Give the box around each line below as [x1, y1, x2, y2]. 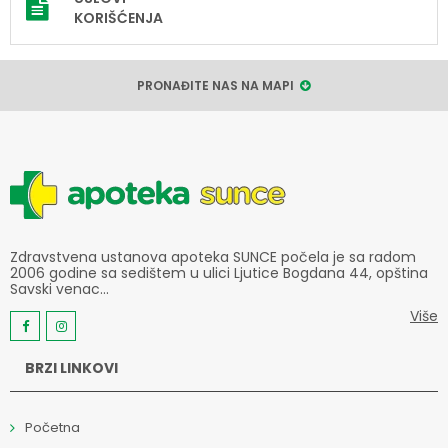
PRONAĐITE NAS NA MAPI [137, 76, 300, 94]
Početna [25, 418, 80, 438]
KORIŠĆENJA [74, 7, 163, 28]
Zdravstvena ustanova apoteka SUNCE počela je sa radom [10, 246, 416, 267]
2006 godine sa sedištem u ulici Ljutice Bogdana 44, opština [10, 262, 428, 283]
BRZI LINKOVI [25, 358, 118, 379]
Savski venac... [10, 278, 109, 299]
